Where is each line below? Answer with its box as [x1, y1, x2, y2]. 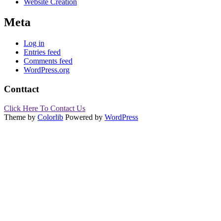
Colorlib [37, 112, 63, 121]
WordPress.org [24, 66, 70, 74]
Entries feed [24, 48, 61, 57]
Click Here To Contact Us [4, 104, 85, 112]
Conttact [4, 84, 39, 95]
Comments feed [24, 57, 73, 66]
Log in [24, 39, 44, 48]
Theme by [4, 112, 37, 121]
